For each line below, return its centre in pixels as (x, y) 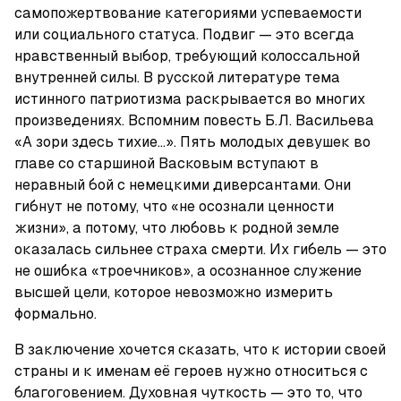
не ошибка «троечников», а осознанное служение (188, 271)
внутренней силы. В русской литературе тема (177, 77)
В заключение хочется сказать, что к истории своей (200, 350)
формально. (55, 314)
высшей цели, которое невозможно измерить (174, 292)
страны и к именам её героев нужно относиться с (191, 371)
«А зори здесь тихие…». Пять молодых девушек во (192, 142)
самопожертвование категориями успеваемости (188, 13)
